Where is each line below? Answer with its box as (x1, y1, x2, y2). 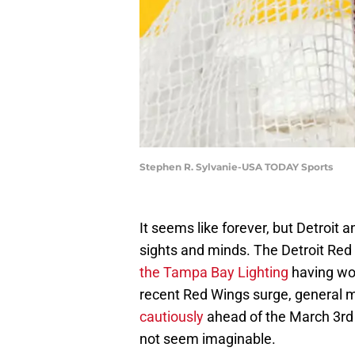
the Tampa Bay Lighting (139, 264, 288, 281)
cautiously (139, 308, 204, 326)
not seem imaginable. (139, 330, 276, 348)
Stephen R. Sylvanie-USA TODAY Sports (139, 161, 333, 174)
